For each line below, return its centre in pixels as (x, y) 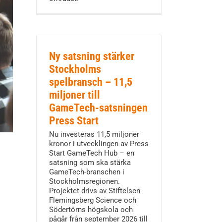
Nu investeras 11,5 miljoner (94, 134)
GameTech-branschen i (86, 172)
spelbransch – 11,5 (90, 82)
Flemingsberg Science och (92, 200)
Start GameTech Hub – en (91, 153)
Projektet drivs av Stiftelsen (94, 191)
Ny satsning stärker (91, 56)
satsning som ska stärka (90, 163)
